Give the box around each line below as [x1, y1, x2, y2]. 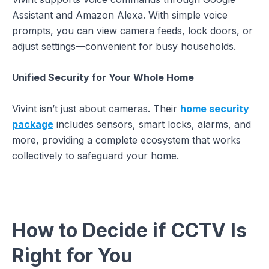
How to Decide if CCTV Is [12, 218, 247, 242]
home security [180, 103, 249, 115]
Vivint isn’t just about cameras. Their [12, 103, 180, 115]
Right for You [12, 243, 133, 267]
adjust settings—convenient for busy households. [12, 40, 236, 52]
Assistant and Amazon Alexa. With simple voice [12, 8, 228, 21]
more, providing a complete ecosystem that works [12, 134, 241, 147]
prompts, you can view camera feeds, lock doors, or [12, 24, 253, 37]
